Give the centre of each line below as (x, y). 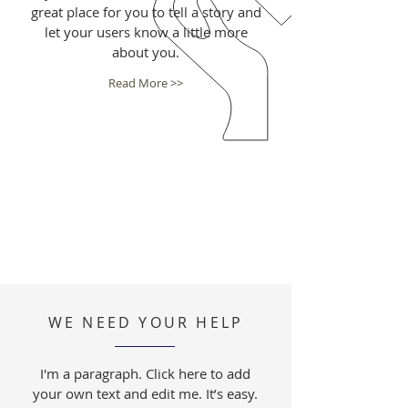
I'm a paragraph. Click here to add (145, 373)
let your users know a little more (146, 32)
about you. (146, 52)
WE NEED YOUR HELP (146, 322)
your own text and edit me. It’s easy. (145, 393)
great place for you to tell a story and (146, 12)
